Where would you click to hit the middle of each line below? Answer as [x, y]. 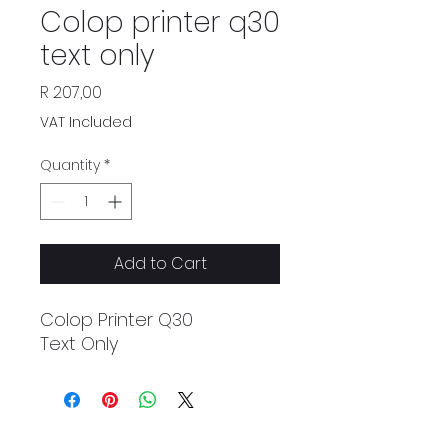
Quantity [70, 165]
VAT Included [86, 122]
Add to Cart [160, 263]
